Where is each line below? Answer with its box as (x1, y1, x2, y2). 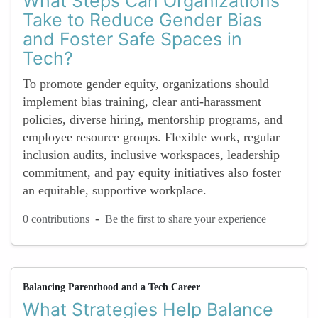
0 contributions (23, 212, 89, 225)
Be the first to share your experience (105, 212, 266, 225)
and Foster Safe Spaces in (23, 28, 242, 50)
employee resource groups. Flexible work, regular (23, 130, 280, 144)
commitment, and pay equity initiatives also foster (23, 165, 281, 180)
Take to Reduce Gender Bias (23, 9, 262, 31)
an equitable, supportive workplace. (23, 183, 207, 197)
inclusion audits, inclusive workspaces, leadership (23, 148, 280, 162)
